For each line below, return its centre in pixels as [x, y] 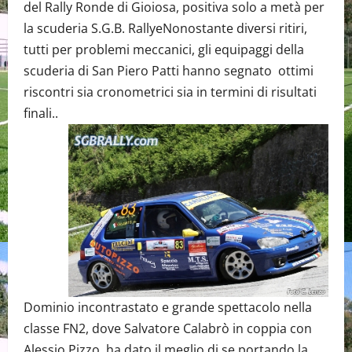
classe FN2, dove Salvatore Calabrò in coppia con [168, 329]
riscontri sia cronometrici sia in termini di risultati [170, 92]
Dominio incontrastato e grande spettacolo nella [168, 308]
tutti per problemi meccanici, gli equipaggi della [164, 49]
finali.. [41, 113]
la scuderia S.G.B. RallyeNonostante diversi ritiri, [165, 28]
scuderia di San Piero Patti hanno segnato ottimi [169, 71]
